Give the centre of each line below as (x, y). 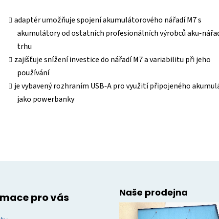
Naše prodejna (153, 193)
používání (33, 73)
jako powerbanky (46, 99)
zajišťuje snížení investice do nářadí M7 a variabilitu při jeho (112, 60)
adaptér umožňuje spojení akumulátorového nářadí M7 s (108, 20)
